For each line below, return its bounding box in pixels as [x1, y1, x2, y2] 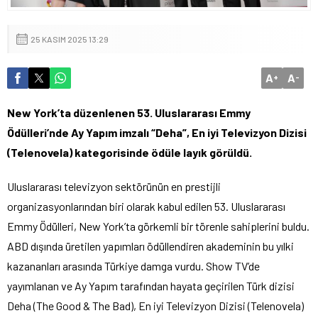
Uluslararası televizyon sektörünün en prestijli [7, 179, 221, 193]
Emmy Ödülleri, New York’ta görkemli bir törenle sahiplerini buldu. [7, 219, 309, 233]
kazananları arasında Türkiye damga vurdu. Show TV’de [7, 258, 260, 273]
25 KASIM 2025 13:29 [31, 33, 109, 44]
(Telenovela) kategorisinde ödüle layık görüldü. [7, 145, 252, 159]
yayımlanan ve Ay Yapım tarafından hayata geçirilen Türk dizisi [7, 278, 295, 292]
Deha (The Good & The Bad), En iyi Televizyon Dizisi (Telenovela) [7, 298, 304, 312]
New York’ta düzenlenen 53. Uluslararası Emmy [7, 105, 251, 119]
